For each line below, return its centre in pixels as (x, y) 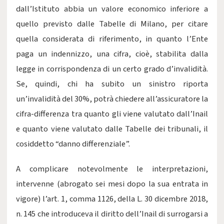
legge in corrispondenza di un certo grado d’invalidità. (112, 69)
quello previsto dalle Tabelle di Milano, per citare (112, 24)
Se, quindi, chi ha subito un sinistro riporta (112, 84)
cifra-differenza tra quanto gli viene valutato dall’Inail (112, 114)
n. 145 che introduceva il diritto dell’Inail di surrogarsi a (112, 214)
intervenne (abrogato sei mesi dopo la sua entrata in (112, 184)
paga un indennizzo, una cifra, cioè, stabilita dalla (112, 54)
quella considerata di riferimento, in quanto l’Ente (112, 39)
